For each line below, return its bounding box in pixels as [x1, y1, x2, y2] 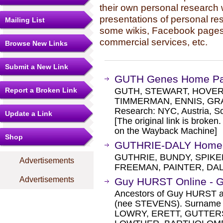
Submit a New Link [5, 63, 68, 71]
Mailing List [5, 16, 45, 24]
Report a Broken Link [5, 86, 77, 94]
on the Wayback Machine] [114, 126, 217, 136]
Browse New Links [5, 39, 68, 47]
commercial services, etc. [100, 36, 208, 47]
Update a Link [5, 110, 52, 117]
